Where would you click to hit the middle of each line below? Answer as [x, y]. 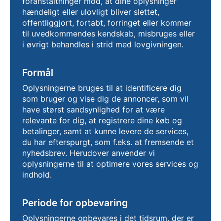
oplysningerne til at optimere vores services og [110, 164]
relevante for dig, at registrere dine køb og [102, 120]
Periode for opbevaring [75, 203]
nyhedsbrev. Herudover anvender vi [89, 153]
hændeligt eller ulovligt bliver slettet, [91, 12]
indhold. [37, 175]
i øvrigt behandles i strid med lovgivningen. [103, 44]
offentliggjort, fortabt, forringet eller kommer [107, 23]
